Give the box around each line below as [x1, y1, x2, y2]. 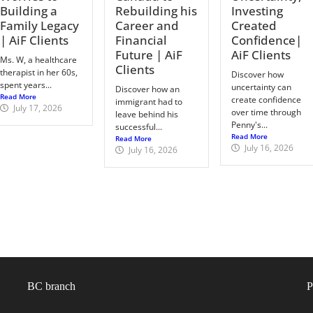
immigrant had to [115, 95, 183, 108]
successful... [115, 120, 163, 133]
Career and [115, 17, 180, 34]
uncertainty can [231, 80, 291, 93]
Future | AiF [115, 46, 183, 63]
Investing [231, 2, 283, 19]
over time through [231, 105, 301, 118]
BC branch [27, 279, 75, 292]
